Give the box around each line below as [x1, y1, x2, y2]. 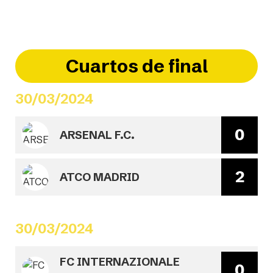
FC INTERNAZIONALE [60, 255, 180, 269]
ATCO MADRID [60, 170, 140, 184]
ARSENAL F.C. [60, 128, 135, 142]
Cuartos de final [65, 55, 208, 77]
